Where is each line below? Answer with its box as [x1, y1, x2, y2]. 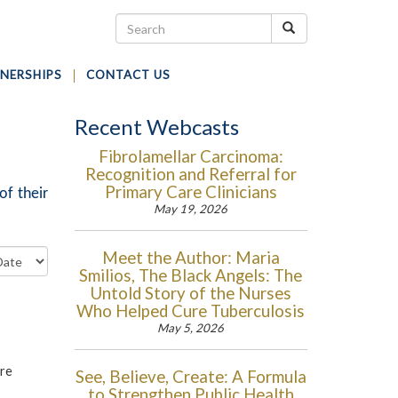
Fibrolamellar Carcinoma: [98, 147, 283, 166]
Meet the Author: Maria [101, 248, 280, 267]
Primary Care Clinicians [104, 182, 277, 202]
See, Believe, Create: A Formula [75, 367, 306, 386]
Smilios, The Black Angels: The [79, 266, 303, 285]
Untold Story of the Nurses [90, 283, 291, 303]
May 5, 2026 [157, 321, 225, 335]
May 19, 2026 [154, 202, 228, 216]
